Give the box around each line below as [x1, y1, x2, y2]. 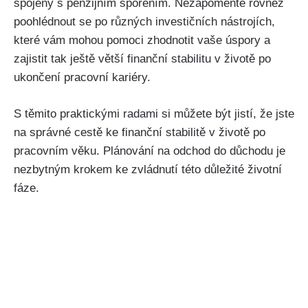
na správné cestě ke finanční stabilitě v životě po [14, 125, 265, 139]
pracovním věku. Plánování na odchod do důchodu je [14, 144, 285, 157]
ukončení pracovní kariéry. [14, 71, 151, 85]
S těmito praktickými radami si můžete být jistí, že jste [14, 107, 294, 120]
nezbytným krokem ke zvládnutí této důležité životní [14, 162, 282, 176]
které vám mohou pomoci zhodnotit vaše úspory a [14, 34, 270, 47]
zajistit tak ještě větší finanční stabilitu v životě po [14, 52, 271, 66]
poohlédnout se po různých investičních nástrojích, [14, 15, 275, 29]
